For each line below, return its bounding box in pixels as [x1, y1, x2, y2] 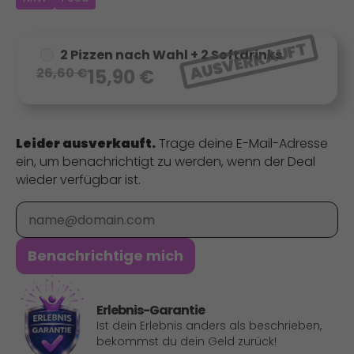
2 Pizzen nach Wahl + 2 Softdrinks [59, 46, 282, 65]
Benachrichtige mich [28, 246, 183, 266]
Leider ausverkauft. [16, 134, 156, 153]
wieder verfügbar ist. [16, 171, 141, 190]
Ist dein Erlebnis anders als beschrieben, [96, 317, 322, 333]
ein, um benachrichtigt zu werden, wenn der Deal [16, 153, 315, 171]
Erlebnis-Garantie [96, 300, 205, 319]
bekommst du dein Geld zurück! [96, 333, 277, 349]
